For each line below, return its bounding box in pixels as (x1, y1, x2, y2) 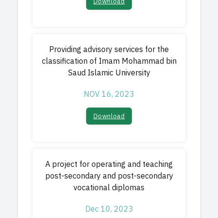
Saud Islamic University (68, 67, 150, 79)
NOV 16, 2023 (84, 89, 134, 100)
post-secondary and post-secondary (45, 170, 173, 182)
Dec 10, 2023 (85, 203, 133, 215)
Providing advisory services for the (49, 44, 169, 55)
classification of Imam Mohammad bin (41, 55, 177, 67)
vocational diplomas (73, 182, 145, 194)
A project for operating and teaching (45, 159, 173, 170)
